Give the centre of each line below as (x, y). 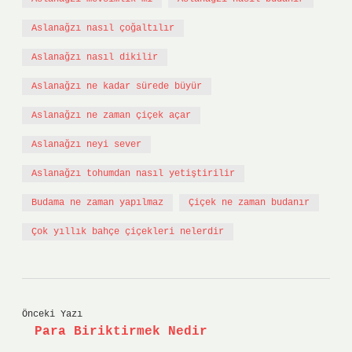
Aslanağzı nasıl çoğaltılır (103, 28)
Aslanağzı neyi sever (86, 145)
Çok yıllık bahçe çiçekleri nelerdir (128, 232)
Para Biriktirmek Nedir (121, 332)
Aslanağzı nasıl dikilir (95, 57)
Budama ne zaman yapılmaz (97, 203)
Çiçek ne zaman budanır (249, 203)
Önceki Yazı (52, 314)
